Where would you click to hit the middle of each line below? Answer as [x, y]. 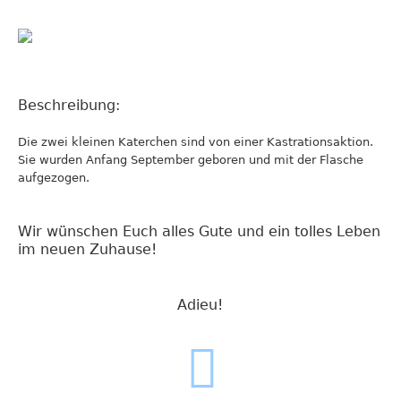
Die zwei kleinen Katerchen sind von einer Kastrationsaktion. [196, 142]
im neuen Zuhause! [88, 249]
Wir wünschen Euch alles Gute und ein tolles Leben [200, 231]
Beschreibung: [69, 105]
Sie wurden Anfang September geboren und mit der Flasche [191, 160]
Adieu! [200, 305]
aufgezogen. [54, 178]
